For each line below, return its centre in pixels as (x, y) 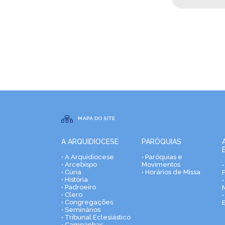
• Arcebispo (79, 164)
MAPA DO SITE (96, 118)
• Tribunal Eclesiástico (96, 217)
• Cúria (71, 172)
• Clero (72, 195)
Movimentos (161, 164)
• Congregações (87, 202)
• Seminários (81, 210)
